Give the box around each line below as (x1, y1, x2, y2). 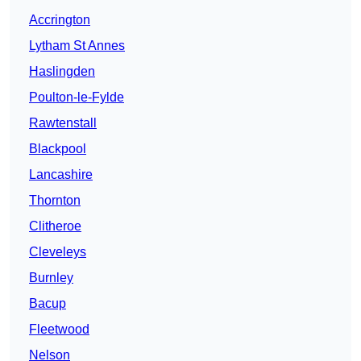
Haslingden (29, 64, 95, 79)
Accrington (29, 13, 90, 27)
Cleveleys (29, 245, 86, 259)
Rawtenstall (29, 116, 97, 131)
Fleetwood (29, 322, 89, 337)
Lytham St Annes (29, 39, 125, 53)
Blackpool (29, 142, 86, 156)
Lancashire (29, 168, 93, 182)
